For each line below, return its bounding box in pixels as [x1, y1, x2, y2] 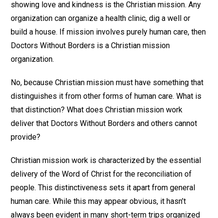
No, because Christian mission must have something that [11, 78, 204, 88]
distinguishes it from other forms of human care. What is [11, 91, 202, 101]
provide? [11, 132, 41, 142]
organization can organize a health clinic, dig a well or [11, 14, 191, 23]
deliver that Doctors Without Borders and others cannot [11, 119, 198, 128]
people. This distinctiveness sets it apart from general [11, 183, 196, 193]
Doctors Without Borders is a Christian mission [11, 41, 170, 51]
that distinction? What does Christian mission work [11, 105, 183, 115]
